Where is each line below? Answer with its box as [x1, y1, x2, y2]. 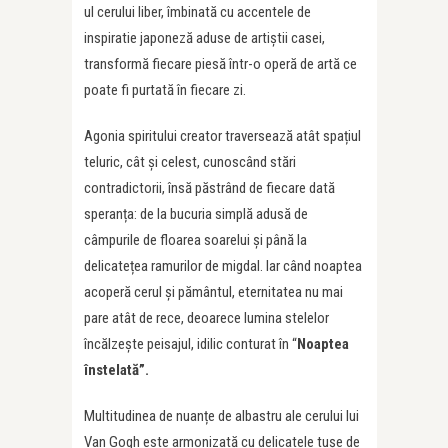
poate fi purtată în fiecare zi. [84, 81, 246, 99]
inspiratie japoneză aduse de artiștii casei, [84, 29, 325, 47]
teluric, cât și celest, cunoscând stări [84, 153, 296, 171]
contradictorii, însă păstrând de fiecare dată [84, 179, 335, 197]
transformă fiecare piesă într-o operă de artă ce [84, 55, 357, 73]
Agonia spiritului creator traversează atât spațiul [84, 127, 361, 145]
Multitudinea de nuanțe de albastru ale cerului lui [84, 407, 359, 425]
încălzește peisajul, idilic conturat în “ [84, 335, 297, 353]
